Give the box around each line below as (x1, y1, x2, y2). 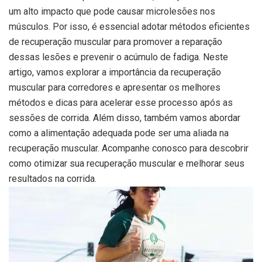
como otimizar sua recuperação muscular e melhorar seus (9, 157, 244, 169)
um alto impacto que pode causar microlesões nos (9, 5, 215, 17)
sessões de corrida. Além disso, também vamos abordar (9, 112, 240, 123)
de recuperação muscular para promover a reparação (9, 36, 222, 47)
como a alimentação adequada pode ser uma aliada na (9, 127, 229, 139)
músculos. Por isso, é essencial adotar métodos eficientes (9, 20, 250, 32)
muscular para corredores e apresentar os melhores (9, 81, 220, 93)
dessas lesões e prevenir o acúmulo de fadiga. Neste (9, 51, 228, 63)
